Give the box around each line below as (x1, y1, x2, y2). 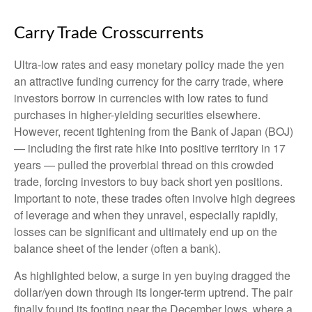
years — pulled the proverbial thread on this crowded (14, 157, 274, 173)
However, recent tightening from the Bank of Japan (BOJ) (14, 123, 293, 140)
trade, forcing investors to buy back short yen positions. (14, 173, 283, 190)
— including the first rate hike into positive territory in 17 (14, 140, 286, 157)
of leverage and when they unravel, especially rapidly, (14, 207, 278, 224)
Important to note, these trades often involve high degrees (14, 190, 295, 207)
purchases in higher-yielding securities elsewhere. (14, 107, 260, 123)
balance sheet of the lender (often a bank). (14, 240, 221, 257)
